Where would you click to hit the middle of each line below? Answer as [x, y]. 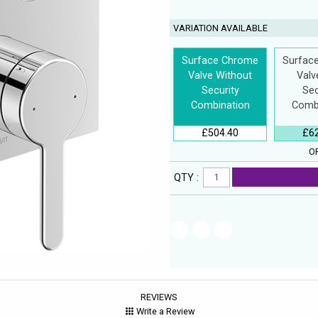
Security [220, 90]
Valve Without [220, 75]
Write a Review [165, 311]
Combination [220, 105]
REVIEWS [159, 297]
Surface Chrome [220, 60]
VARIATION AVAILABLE [221, 28]
